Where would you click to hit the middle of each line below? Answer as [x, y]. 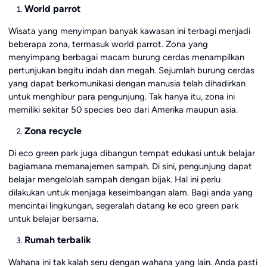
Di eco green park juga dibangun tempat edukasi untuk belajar [131, 153]
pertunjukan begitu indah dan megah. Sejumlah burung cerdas [131, 71]
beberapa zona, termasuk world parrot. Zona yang [108, 44]
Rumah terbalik [58, 240]
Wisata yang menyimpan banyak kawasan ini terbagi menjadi [129, 31]
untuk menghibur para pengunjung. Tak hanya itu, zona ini [121, 97]
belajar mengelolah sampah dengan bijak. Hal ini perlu [114, 179]
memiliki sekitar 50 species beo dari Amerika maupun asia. [123, 110]
